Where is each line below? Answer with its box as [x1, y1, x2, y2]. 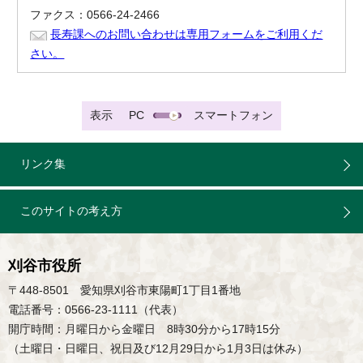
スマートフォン [194, 109, 273, 122]
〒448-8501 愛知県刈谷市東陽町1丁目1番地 [8, 284, 241, 297]
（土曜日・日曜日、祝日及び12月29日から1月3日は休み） [8, 343, 308, 356]
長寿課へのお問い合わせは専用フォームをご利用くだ [50, 28, 323, 41]
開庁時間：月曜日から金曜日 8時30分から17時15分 [8, 323, 280, 336]
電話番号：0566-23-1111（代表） [8, 304, 183, 317]
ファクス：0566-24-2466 [30, 9, 160, 22]
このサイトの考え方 [20, 205, 122, 218]
